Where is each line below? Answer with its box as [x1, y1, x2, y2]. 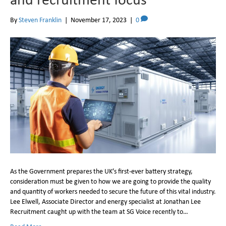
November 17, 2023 [71, 15, 127, 24]
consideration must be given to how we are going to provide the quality [10, 177, 211, 186]
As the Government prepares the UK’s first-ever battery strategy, [10, 166, 193, 176]
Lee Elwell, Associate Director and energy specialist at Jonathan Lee [10, 197, 201, 206]
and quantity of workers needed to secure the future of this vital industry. [10, 187, 216, 196]
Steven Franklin [19, 15, 62, 24]
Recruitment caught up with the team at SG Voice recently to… [10, 207, 188, 216]
